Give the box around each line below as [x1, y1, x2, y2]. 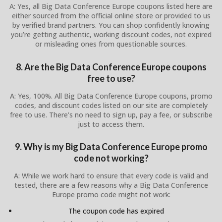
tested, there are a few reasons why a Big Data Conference [14, 180, 208, 190]
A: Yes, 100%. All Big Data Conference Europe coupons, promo [9, 91, 213, 101]
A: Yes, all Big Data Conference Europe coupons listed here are [9, 1, 213, 11]
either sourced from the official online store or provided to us [11, 11, 211, 21]
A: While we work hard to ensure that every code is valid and [14, 170, 208, 180]
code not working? [73, 152, 149, 164]
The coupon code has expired [68, 206, 164, 216]
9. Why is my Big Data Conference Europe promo [14, 141, 208, 152]
